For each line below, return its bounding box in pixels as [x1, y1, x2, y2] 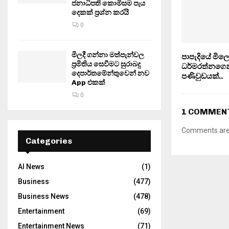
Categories [26, 136, 72, 146]
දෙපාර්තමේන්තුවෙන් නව [72, 69, 149, 78]
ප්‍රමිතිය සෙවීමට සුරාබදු [72, 60, 141, 68]
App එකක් [72, 78, 105, 87]
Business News [18, 192, 69, 200]
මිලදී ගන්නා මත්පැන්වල [72, 51, 144, 59]
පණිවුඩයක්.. [181, 72, 223, 81]
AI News [18, 163, 44, 171]
